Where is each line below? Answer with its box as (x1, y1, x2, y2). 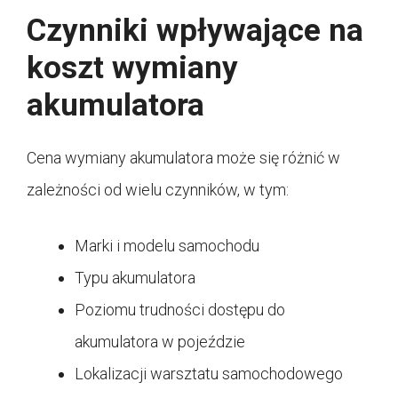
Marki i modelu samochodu (75, 235, 259, 255)
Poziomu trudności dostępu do (75, 299, 285, 319)
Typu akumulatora (75, 267, 195, 287)
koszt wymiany (27, 49, 238, 86)
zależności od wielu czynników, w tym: (27, 179, 289, 199)
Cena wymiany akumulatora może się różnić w (27, 147, 340, 167)
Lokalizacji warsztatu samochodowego (75, 363, 343, 383)
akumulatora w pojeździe (75, 331, 245, 351)
